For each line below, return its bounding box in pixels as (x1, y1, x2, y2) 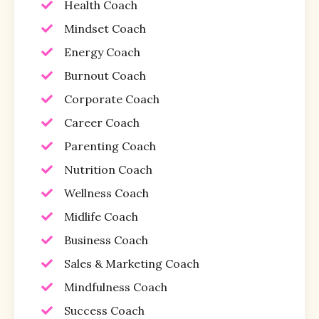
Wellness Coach (64, 185, 149, 200)
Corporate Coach (64, 91, 159, 106)
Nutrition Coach (64, 162, 152, 177)
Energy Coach (64, 44, 140, 59)
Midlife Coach (64, 209, 138, 224)
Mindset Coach (64, 21, 146, 36)
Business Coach (64, 232, 148, 247)
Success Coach (64, 303, 145, 318)
